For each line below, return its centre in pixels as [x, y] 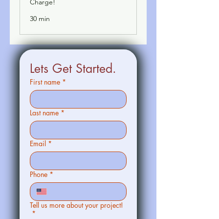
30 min [40, 19]
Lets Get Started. [73, 69]
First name [45, 82]
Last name [44, 113]
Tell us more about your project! [77, 205]
